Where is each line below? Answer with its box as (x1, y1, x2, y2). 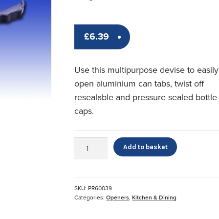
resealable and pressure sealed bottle (74, 91, 218, 103)
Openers (106, 194, 130, 201)
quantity (74, 170, 98, 178)
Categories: (74, 194, 107, 201)
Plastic (74, 137, 93, 146)
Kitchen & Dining (132, 194, 177, 201)
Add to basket (123, 143, 168, 151)
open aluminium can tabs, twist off (74, 78, 204, 89)
